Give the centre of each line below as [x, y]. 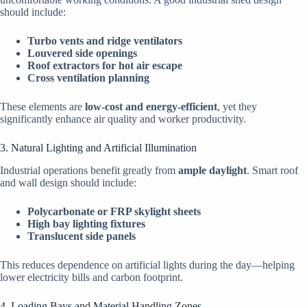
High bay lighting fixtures [86, 223]
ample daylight [212, 170]
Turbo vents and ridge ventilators [105, 40]
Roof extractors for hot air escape [105, 65]
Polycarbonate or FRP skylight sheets [114, 211]
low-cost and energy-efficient [151, 106]
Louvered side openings [82, 53]
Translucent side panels [82, 236]
